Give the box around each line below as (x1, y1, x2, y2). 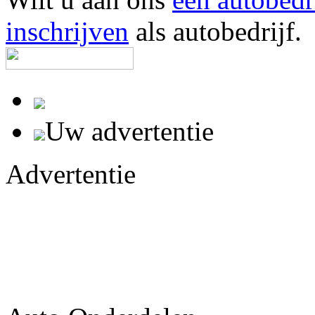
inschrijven (6, 15, 129, 46)
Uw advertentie (45, 115, 214, 146)
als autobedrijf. (129, 15, 302, 46)
